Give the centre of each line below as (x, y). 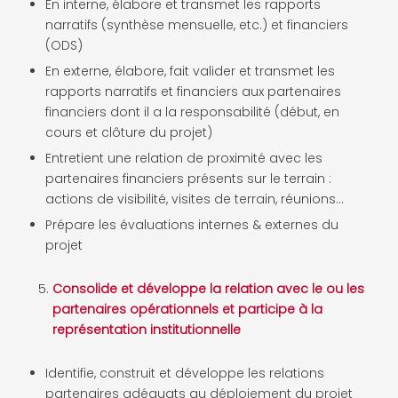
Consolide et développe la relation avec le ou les (208, 288)
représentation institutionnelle (147, 329)
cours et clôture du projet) (129, 132)
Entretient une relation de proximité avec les (184, 158)
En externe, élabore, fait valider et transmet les (190, 71)
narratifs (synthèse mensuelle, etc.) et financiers (197, 24)
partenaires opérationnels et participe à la (187, 309)
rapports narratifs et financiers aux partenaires (193, 91)
